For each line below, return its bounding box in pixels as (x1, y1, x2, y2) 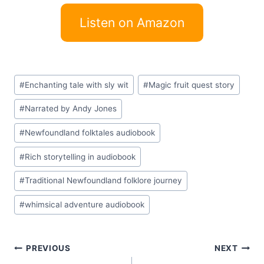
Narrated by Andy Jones (25, 104, 117, 114)
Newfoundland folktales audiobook (25, 127, 156, 137)
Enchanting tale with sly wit (25, 80, 129, 90)
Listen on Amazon (80, 15, 184, 31)
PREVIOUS (26, 243, 71, 253)
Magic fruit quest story (148, 80, 235, 90)
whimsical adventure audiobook (25, 200, 145, 209)
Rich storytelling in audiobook (25, 151, 136, 161)
